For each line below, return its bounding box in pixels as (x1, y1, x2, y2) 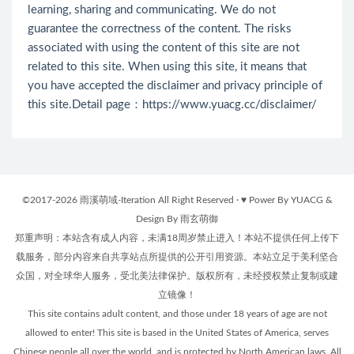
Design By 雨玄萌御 (136, 213, 218, 224)
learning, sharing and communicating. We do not (28, 3, 276, 16)
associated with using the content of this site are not (28, 41, 299, 54)
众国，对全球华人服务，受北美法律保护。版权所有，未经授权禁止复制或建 (16, 270, 338, 281)
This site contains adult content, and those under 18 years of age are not (27, 308, 327, 318)
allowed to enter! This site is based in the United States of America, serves (25, 327, 329, 337)
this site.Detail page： (28, 98, 142, 111)
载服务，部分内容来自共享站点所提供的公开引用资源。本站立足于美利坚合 (16, 251, 338, 262)
